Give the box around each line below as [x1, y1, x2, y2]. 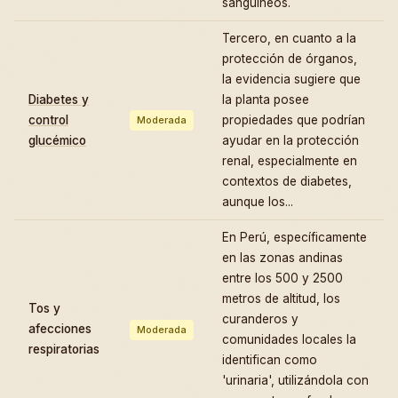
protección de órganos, [222, 52, 357, 67]
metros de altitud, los [222, 291, 340, 306]
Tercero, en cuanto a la [222, 31, 356, 46]
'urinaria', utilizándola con [222, 373, 369, 388]
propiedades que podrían [222, 113, 365, 128]
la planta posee [222, 92, 309, 107]
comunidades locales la [222, 332, 356, 347]
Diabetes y [28, 92, 89, 107]
